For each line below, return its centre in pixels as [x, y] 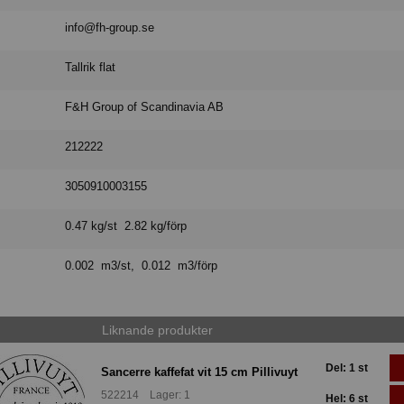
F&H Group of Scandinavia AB [145, 107]
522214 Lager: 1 [146, 395]
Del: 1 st [347, 368]
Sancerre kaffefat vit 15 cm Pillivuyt [199, 372]
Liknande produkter [157, 330]
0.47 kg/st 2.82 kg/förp [126, 226]
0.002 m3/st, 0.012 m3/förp [142, 266]
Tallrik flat [91, 68]
